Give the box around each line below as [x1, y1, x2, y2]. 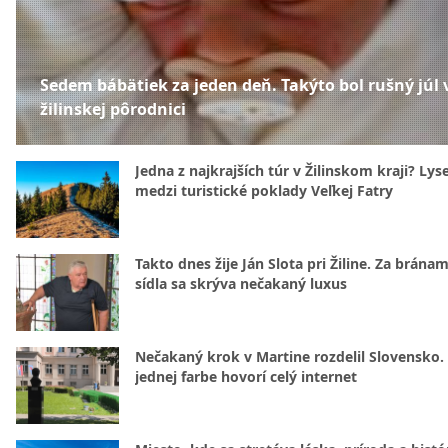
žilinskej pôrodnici [40, 98, 186, 121]
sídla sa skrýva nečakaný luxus [135, 274, 347, 294]
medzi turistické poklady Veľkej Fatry [135, 181, 393, 201]
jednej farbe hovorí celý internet [135, 367, 357, 387]
